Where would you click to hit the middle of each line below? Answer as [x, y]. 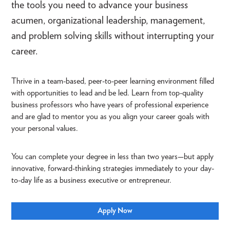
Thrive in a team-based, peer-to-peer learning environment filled [113, 81]
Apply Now [115, 210]
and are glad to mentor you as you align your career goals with [110, 116]
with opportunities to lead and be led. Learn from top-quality [107, 92]
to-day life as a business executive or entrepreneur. [91, 180]
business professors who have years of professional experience [110, 104]
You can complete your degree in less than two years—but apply [112, 156]
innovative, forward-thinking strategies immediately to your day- [113, 168]
